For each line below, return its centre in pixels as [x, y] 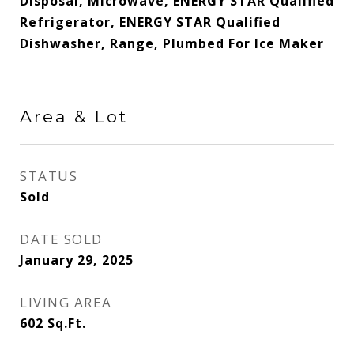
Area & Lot [74, 117]
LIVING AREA [66, 302]
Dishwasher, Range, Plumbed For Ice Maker [172, 43]
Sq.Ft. [67, 323]
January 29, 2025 [77, 260]
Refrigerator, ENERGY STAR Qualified [150, 22]
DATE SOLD [61, 239]
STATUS [49, 176]
